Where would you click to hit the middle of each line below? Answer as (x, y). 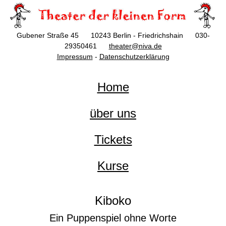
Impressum (75, 57)
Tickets (113, 140)
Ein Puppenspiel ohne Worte (113, 218)
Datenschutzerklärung (134, 57)
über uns (113, 114)
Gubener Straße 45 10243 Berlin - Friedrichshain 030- (113, 36)
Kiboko (113, 201)
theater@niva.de (135, 46)
